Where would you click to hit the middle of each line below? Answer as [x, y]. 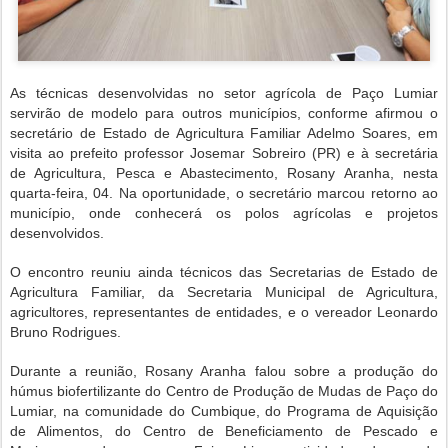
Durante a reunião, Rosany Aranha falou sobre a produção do [224, 370]
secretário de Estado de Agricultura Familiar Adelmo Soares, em [224, 132]
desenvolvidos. [57, 232]
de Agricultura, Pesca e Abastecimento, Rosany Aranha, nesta [224, 172]
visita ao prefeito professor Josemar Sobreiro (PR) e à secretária [224, 152]
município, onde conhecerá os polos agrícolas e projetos [224, 212]
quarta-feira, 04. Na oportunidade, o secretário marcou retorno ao [224, 192]
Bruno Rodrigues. [65, 331]
